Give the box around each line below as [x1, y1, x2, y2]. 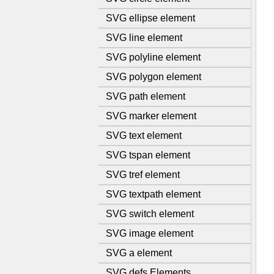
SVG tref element [106, 169, 180, 180]
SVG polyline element [106, 52, 201, 62]
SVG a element [106, 248, 172, 258]
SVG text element [106, 130, 182, 141]
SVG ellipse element [106, 13, 195, 23]
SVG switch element [106, 209, 194, 219]
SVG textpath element [106, 189, 201, 199]
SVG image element [106, 228, 193, 239]
